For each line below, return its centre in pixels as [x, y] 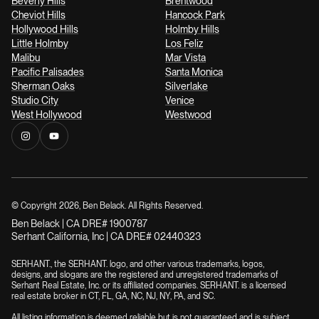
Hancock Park [195, 15]
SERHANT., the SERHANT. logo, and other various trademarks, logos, [138, 265]
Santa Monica [194, 72]
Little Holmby [40, 44]
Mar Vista [185, 58]
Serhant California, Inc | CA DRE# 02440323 [106, 237]
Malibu [26, 58]
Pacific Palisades [48, 72]
